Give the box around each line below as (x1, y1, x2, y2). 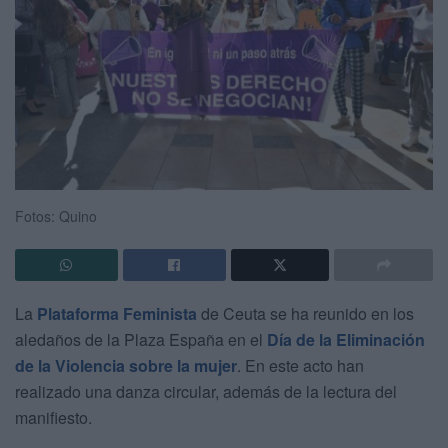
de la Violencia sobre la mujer (15, 353, 237, 377)
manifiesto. (15, 405, 92, 429)
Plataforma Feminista (37, 301, 197, 325)
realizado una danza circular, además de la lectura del (15, 379, 397, 403)
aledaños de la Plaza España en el (15, 327, 267, 351)
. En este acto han (237, 353, 364, 377)
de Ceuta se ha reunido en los (197, 301, 414, 325)
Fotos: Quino (15, 205, 97, 226)
